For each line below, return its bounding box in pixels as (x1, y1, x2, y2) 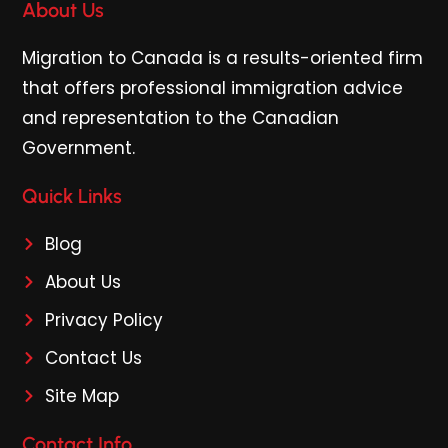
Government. (22, 135, 136, 160)
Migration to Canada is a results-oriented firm (22, 45, 424, 70)
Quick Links (22, 183, 123, 208)
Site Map (44, 383, 119, 408)
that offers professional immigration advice (22, 75, 404, 100)
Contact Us (44, 345, 142, 370)
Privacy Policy (44, 307, 163, 332)
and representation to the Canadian (22, 105, 340, 130)
